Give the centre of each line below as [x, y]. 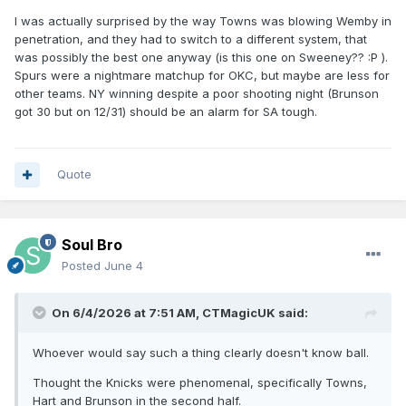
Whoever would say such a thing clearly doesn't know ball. [201, 353]
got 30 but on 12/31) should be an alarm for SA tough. [166, 112]
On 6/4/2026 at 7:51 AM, [127, 313]
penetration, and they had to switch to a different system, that [191, 39]
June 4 [124, 266]
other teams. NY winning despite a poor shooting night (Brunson [197, 94]
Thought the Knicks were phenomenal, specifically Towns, [200, 383]
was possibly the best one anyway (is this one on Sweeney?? [191, 58]
